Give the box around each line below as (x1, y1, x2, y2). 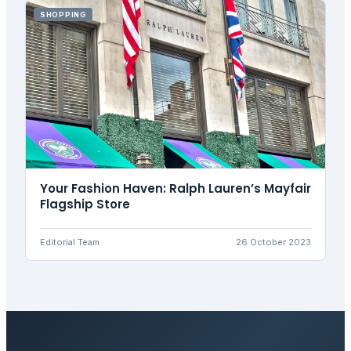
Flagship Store (40, 195, 130, 212)
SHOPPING (40, 10, 86, 19)
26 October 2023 (236, 236, 311, 248)
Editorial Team (40, 236, 100, 248)
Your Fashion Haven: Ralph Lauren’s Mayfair (40, 179, 311, 197)
